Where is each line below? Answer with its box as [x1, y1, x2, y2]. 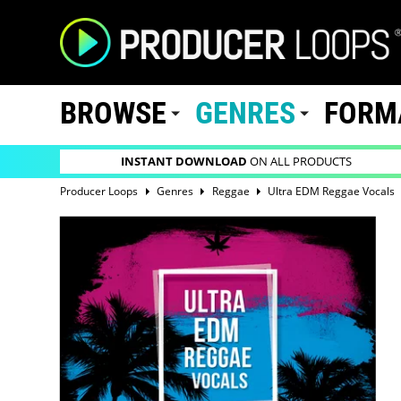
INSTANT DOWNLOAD [121, 154, 248, 170]
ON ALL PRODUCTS [247, 154, 353, 170]
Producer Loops [60, 183, 139, 198]
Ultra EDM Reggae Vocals [268, 183, 396, 198]
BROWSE [60, 96, 167, 132]
